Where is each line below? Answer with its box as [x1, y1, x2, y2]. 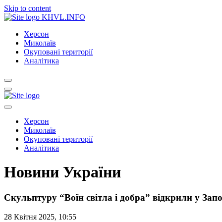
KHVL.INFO [42, 13, 85, 21]
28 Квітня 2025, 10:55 [4, 212, 76, 221]
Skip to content [4, 4, 51, 12]
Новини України [4, 163, 121, 181]
